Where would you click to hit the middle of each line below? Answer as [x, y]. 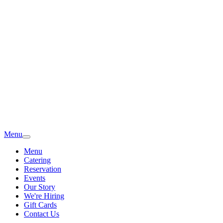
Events [35, 178]
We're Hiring [44, 196]
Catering [37, 160]
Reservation [43, 169]
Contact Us [42, 214]
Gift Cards [40, 205]
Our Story [40, 187]
